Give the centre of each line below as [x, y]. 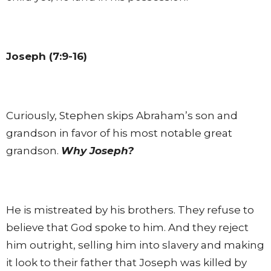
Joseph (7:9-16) [47, 56]
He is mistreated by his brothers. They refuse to [130, 210]
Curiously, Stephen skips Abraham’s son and [122, 115]
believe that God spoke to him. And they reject [127, 227]
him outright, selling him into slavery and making [135, 245]
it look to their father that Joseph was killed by [126, 262]
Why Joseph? [97, 150]
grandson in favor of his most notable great [119, 133]
